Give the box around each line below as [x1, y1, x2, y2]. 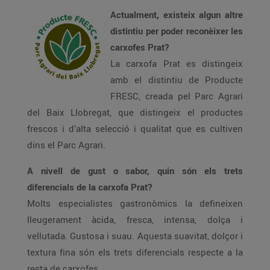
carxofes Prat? [110, 41, 169, 53]
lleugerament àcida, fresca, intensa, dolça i [27, 213, 243, 225]
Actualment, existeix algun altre [110, 8, 243, 20]
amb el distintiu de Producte [110, 74, 243, 86]
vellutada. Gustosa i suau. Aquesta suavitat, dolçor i [27, 230, 243, 242]
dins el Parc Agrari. [27, 139, 105, 151]
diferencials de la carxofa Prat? [27, 181, 152, 193]
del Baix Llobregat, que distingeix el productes [27, 106, 243, 118]
